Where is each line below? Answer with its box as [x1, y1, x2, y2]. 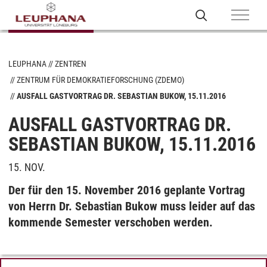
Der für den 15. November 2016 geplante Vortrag [8, 183, 245, 197]
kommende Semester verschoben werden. [8, 215, 213, 229]
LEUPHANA [8, 59, 46, 69]
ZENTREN [55, 59, 86, 69]
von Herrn [8, 199, 56, 213]
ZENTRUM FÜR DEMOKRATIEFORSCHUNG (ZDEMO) [17, 75, 184, 85]
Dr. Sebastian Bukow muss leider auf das [56, 199, 255, 213]
